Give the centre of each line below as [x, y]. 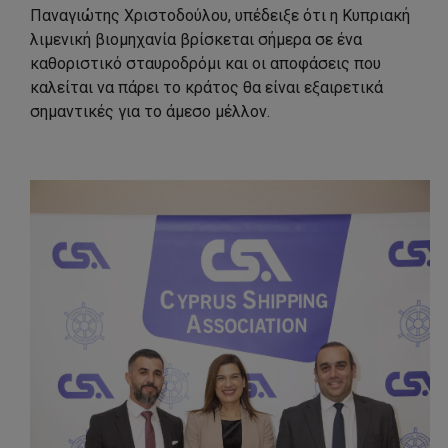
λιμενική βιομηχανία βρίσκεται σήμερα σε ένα [196, 40]
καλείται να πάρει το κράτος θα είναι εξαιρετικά [206, 88]
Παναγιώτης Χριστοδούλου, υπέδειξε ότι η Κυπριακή [220, 16]
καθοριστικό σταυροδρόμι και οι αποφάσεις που [205, 64]
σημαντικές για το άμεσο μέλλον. [150, 112]
